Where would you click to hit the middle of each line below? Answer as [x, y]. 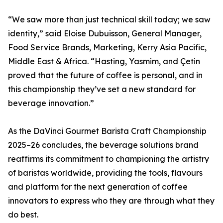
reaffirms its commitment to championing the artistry [109, 159]
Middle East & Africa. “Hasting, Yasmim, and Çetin [104, 61]
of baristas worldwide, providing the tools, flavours [105, 173]
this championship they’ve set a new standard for [102, 89]
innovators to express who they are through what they [111, 201]
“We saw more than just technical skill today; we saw [109, 20]
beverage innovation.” [51, 103]
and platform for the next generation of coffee [98, 187]
